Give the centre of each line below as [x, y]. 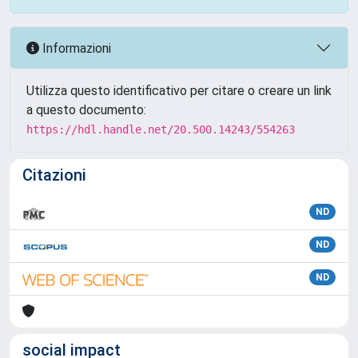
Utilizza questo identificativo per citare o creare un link [179, 91]
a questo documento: [86, 110]
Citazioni [54, 175]
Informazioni [75, 48]
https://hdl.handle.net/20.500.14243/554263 [161, 129]
